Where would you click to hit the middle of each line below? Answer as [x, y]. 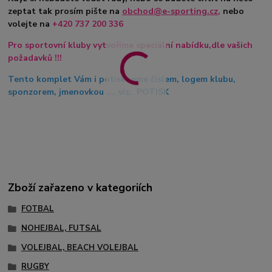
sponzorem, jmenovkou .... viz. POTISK [89, 92]
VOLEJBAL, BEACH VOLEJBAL [80, 247]
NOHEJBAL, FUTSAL [61, 228]
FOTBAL [37, 209]
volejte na [30, 24]
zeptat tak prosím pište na [65, 12]
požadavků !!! [35, 58]
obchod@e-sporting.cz [170, 12]
